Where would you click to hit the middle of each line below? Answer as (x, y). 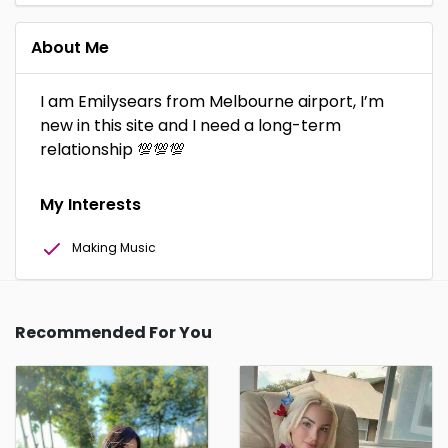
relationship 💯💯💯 (112, 149)
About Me (70, 47)
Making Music (114, 247)
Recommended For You (113, 332)
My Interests (90, 204)
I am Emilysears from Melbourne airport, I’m (212, 101)
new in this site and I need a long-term (190, 125)
